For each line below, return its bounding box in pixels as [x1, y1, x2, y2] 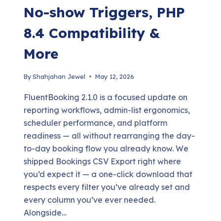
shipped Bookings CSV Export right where [24, 156, 181, 167]
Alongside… [24, 208, 67, 218]
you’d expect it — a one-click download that [24, 169, 192, 180]
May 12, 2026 [95, 73, 135, 81]
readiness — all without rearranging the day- [24, 131, 195, 141]
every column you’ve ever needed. [24, 195, 155, 205]
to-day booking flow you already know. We [24, 144, 188, 154]
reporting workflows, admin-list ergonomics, [24, 105, 190, 115]
